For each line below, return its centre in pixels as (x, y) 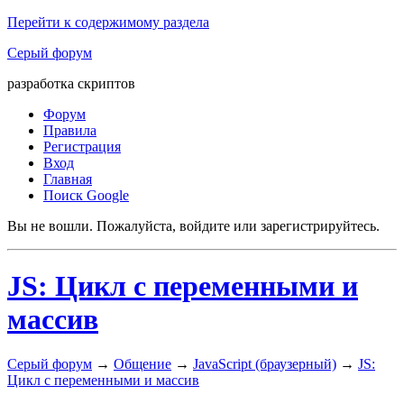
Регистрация (82, 147)
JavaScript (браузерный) (265, 363)
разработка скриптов (71, 83)
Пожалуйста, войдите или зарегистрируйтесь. (238, 226)
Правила (70, 130)
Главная (68, 179)
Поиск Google (86, 195)
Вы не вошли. (50, 226)
